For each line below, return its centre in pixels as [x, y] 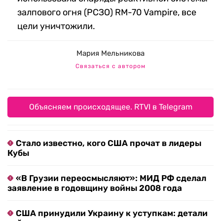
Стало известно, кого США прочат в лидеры [109, 143]
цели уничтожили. [56, 26]
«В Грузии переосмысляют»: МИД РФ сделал [111, 178]
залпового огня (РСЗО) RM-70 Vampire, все [107, 13]
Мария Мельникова [110, 54]
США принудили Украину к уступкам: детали [112, 213]
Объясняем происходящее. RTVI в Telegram [110, 107]
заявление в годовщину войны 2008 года [95, 188]
